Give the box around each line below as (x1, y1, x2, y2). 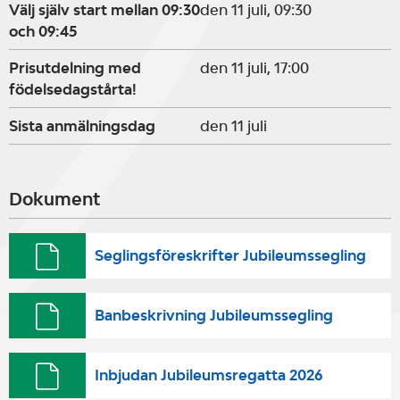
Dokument (9, 188, 100, 210)
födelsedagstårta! (9, 80, 137, 98)
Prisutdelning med (9, 59, 141, 77)
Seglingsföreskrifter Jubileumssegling (94, 246, 366, 264)
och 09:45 (9, 22, 77, 40)
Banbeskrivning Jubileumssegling (94, 306, 333, 324)
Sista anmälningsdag (9, 117, 155, 135)
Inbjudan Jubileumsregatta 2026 (94, 366, 322, 384)
